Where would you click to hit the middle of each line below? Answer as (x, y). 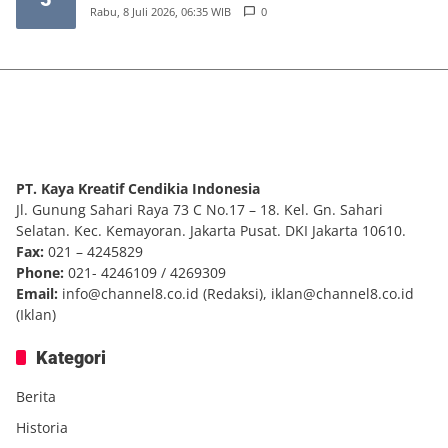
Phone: (40, 272)
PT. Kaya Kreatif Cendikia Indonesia (138, 188)
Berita (36, 396)
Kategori (71, 357)
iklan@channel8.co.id (342, 293)
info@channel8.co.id (130, 293)
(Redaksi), (235, 293)
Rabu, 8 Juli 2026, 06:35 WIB (160, 11)
